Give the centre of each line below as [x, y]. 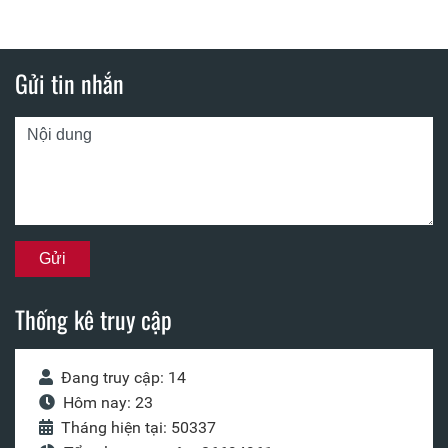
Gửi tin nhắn [69, 83]
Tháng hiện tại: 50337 [138, 428]
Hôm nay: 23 [108, 403]
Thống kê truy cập [93, 319]
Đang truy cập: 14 [123, 378]
